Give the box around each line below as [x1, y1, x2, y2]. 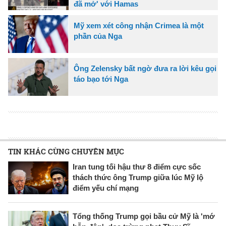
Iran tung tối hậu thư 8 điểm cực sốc [73, 162, 201, 171]
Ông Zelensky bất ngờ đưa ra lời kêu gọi [74, 64, 216, 73]
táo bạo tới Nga [74, 74, 128, 83]
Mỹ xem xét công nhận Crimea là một [74, 21, 204, 30]
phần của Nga [74, 31, 122, 40]
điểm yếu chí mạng [73, 183, 139, 192]
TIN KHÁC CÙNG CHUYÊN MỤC [8, 146, 124, 156]
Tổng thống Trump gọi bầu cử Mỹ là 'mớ [73, 211, 215, 220]
